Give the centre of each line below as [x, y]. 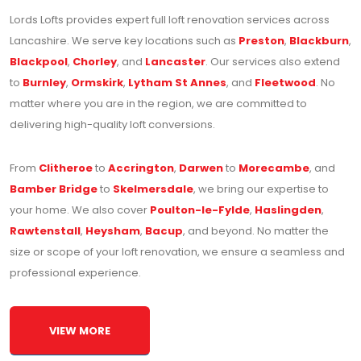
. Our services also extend [273, 62]
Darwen [201, 168]
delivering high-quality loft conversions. [112, 125]
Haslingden [288, 210]
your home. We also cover [80, 210]
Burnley [44, 83]
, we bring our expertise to [261, 189]
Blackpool [39, 62]
